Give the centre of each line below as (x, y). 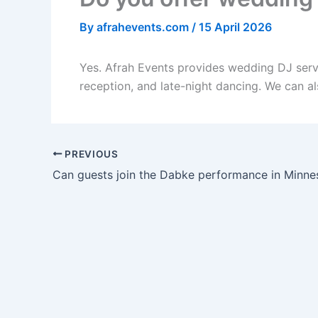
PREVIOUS (90, 154)
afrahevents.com (144, 27)
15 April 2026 (235, 27)
